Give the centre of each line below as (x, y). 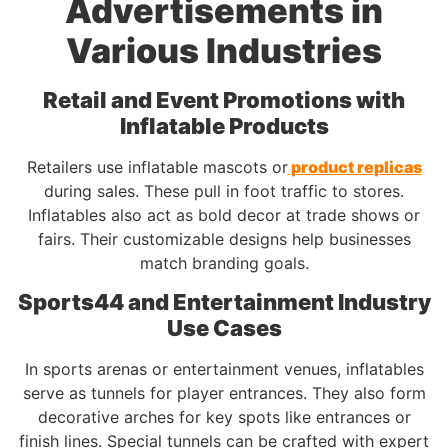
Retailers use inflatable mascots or (157, 166)
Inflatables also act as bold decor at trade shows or (224, 214)
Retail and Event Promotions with (224, 99)
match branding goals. (224, 262)
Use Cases (224, 327)
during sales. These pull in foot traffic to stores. (224, 190)
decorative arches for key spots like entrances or (224, 416)
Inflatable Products (224, 125)
